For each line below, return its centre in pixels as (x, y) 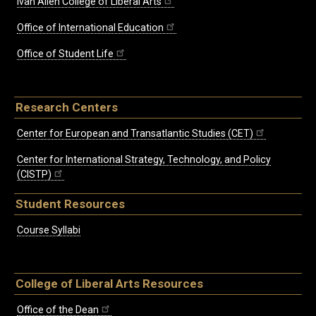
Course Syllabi (49, 230)
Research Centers (67, 108)
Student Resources (70, 203)
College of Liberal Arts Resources (109, 283)
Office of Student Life (65, 54)
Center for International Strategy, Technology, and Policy (144, 159)
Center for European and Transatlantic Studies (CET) (135, 133)
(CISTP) (34, 174)
